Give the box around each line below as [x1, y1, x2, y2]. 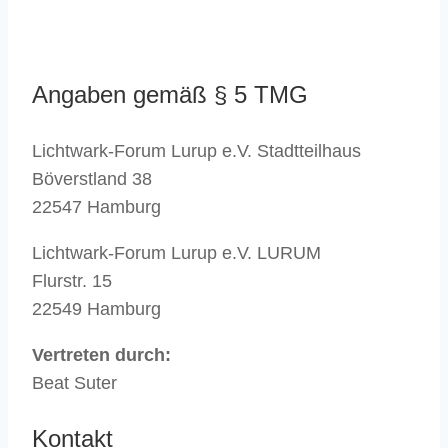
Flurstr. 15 [32, 270, 112, 291]
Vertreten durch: [32, 344, 171, 365]
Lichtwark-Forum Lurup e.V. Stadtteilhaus [32, 140, 361, 161]
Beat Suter [32, 372, 117, 393]
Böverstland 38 [32, 168, 152, 189]
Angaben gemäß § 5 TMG [32, 80, 308, 108]
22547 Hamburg [32, 196, 161, 217]
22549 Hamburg [32, 298, 161, 319]
